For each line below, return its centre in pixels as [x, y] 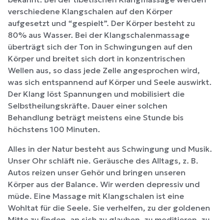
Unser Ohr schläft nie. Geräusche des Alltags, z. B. [103, 161]
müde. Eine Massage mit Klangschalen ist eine [96, 196]
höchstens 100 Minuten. [54, 129]
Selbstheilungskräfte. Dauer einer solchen [88, 106]
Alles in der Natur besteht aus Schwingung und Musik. [110, 149]
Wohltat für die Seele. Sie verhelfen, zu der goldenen [109, 208]
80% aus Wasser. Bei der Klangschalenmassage [99, 35]
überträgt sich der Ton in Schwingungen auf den [100, 47]
